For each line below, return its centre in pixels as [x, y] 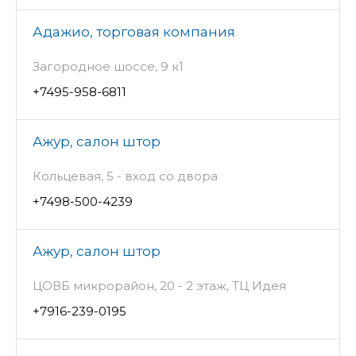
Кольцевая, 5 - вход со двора [125, 176]
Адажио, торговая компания [134, 32]
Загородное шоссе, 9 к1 [108, 67]
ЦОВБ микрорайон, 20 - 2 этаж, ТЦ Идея [159, 286]
